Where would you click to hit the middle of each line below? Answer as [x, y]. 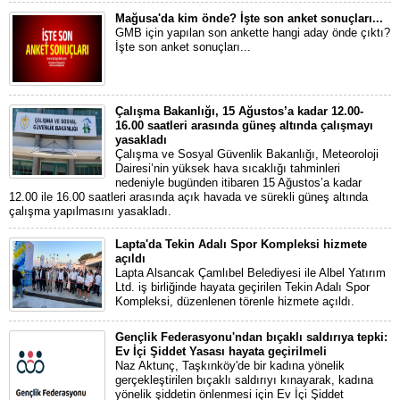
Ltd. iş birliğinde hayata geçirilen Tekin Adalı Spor [242, 287]
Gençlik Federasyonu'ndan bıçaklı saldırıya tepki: [251, 337]
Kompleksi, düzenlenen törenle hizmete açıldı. [235, 301]
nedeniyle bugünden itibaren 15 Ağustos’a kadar [238, 182]
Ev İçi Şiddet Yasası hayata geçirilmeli [221, 351]
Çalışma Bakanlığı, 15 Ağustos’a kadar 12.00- [239, 111]
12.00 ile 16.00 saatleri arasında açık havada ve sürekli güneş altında [188, 196]
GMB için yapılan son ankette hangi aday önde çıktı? [253, 32]
